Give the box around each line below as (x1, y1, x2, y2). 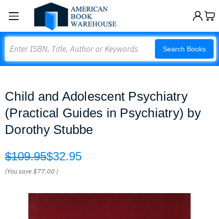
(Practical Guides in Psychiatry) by (5, 106, 201, 120)
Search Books (163, 45, 206, 53)
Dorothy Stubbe (5, 122, 93, 137)
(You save (5, 167, 32, 175)
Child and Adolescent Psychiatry (5, 89, 188, 104)
